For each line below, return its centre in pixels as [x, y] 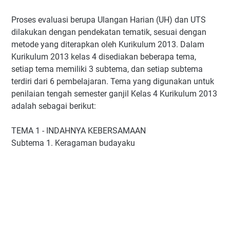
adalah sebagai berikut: [54, 106]
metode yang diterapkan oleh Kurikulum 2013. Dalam [108, 44]
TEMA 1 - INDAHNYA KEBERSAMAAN [79, 131]
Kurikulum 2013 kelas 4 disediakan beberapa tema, [104, 57]
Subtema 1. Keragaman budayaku [73, 143]
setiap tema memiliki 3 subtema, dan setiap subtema [107, 69]
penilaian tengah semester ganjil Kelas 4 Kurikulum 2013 [114, 94]
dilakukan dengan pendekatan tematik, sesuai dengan [109, 32]
